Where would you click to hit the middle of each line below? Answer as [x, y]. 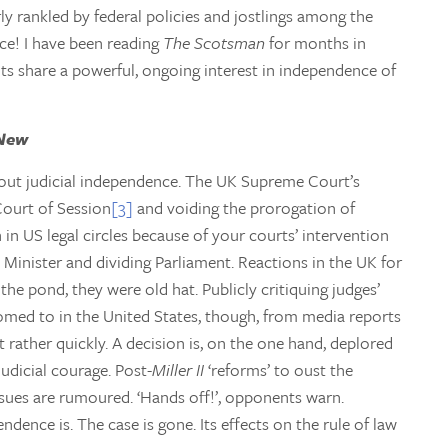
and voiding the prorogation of [244, 207]
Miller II [178, 369]
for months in [315, 42]
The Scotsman [214, 42]
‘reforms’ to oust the [278, 369]
